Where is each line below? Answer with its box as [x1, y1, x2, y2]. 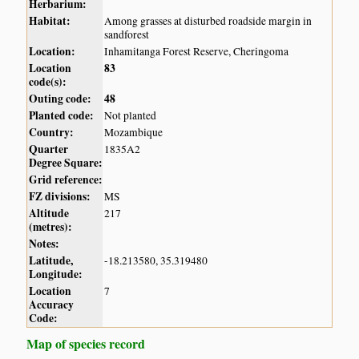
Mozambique [104, 125, 163, 140]
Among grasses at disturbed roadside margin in [104, 14, 313, 29]
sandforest [104, 27, 150, 42]
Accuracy [29, 296, 75, 313]
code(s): [29, 74, 67, 91]
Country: [29, 124, 75, 141]
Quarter [29, 141, 69, 158]
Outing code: [29, 91, 92, 107]
